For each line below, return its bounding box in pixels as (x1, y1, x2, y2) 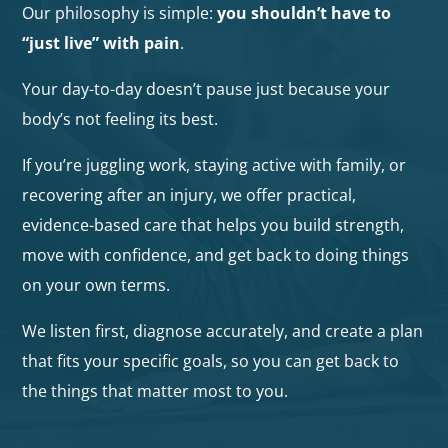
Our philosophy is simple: (22, 2, 218, 25)
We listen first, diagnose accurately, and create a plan (22, 320, 424, 343)
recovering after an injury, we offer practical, (22, 184, 357, 207)
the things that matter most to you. (22, 380, 289, 403)
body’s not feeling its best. (22, 108, 219, 131)
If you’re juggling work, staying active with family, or (22, 154, 407, 177)
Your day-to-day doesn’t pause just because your (22, 78, 391, 101)
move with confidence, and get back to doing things (22, 244, 410, 267)
